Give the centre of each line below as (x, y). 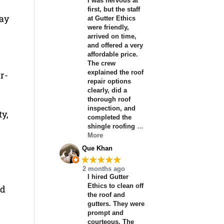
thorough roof (109, 99)
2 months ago (104, 168)
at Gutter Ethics (111, 18)
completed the (109, 117)
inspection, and (111, 108)
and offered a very (115, 45)
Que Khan (97, 148)
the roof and (106, 194)
